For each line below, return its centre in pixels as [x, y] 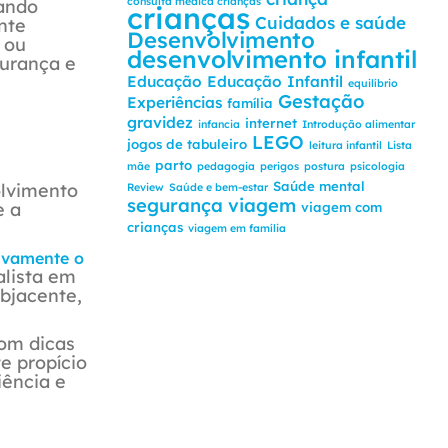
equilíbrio [373, 83]
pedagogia [226, 166]
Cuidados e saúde [330, 22]
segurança [175, 205]
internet [271, 123]
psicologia [377, 166]
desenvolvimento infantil [272, 59]
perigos [279, 166]
